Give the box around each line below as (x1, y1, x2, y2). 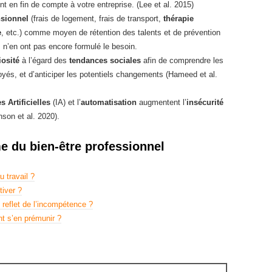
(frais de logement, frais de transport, (29, 13, 163, 23)
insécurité (186, 97, 223, 107)
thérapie (163, 13, 194, 23)
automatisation (81, 97, 137, 107)
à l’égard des (19, 55, 69, 65)
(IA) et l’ (50, 97, 81, 107)
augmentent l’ (137, 97, 186, 107)
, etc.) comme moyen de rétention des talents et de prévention (1, 27, 220, 37)
